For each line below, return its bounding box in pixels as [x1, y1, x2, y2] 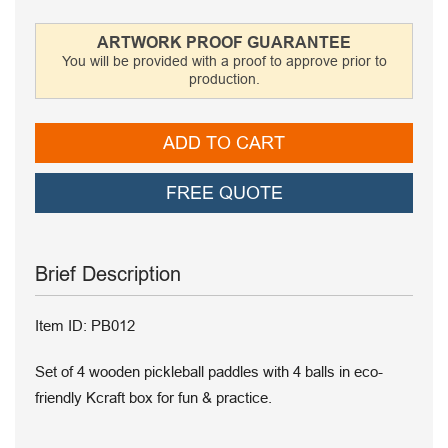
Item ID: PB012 [35, 316, 135, 334]
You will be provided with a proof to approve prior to [61, 52, 387, 69]
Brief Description [35, 262, 181, 285]
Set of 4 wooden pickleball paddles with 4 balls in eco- [35, 362, 383, 380]
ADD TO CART [163, 132, 285, 153]
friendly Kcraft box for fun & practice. [35, 388, 272, 406]
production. [188, 70, 260, 87]
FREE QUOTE [165, 182, 283, 203]
